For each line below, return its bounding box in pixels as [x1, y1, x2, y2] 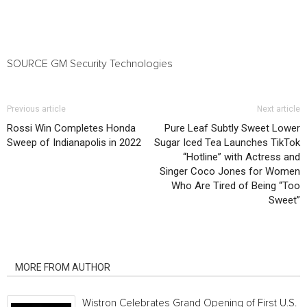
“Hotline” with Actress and [183, 151, 300, 163]
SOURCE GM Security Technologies [7, 58, 173, 69]
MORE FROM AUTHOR [15, 262, 110, 273]
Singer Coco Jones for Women [160, 165, 300, 177]
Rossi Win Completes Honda [7, 122, 136, 134]
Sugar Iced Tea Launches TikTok [154, 136, 300, 149]
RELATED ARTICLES [15, 243, 101, 254]
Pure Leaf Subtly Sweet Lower [164, 122, 300, 134]
